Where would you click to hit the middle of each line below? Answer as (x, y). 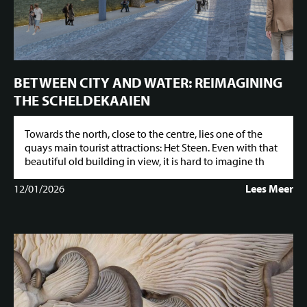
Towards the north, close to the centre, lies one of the (144, 134)
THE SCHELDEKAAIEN (82, 100)
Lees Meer (269, 189)
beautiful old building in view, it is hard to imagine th (145, 161)
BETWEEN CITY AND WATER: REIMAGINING (148, 82)
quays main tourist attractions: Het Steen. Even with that (151, 148)
